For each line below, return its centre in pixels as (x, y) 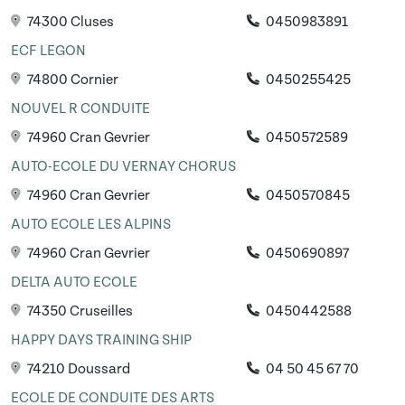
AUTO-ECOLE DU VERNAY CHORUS (123, 167)
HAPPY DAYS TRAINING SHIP (101, 340)
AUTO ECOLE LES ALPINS (91, 225)
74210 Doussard (77, 369)
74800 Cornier (71, 80)
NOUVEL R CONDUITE (80, 109)
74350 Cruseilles (79, 311)
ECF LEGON (48, 51)
